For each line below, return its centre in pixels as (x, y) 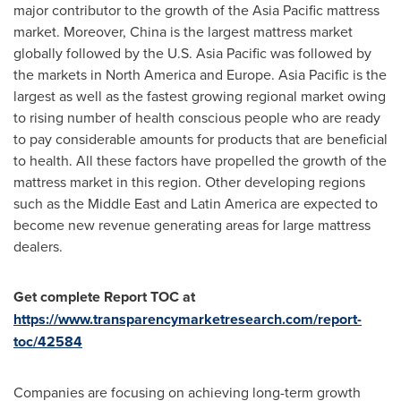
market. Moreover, (72, 31)
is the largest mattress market (260, 31)
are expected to (327, 203)
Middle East (124, 203)
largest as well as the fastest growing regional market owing (200, 96)
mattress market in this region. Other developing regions (189, 182)
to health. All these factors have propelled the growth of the (200, 160)
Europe (249, 74)
